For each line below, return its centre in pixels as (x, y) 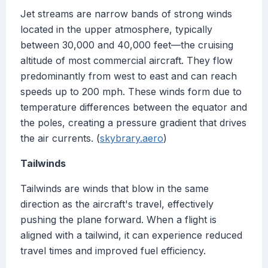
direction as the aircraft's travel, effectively (117, 204)
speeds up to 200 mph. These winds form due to (131, 92)
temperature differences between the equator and (134, 107)
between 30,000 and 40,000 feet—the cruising (127, 45)
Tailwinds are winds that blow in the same (115, 189)
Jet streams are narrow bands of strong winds (126, 14)
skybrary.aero (132, 138)
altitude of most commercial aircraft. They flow (127, 61)
